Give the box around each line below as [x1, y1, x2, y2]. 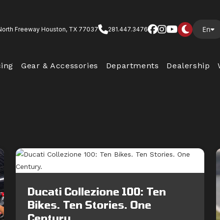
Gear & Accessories [21, 61, 98, 70]
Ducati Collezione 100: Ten [27, 185, 166, 197]
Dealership [166, 61, 210, 70]
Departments [106, 61, 159, 70]
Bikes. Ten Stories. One [27, 198, 151, 211]
